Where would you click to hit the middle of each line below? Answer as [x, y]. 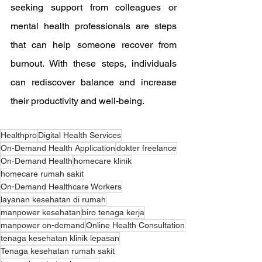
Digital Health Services [80, 135]
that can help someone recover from [94, 45]
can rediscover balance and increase [94, 82]
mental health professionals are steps [94, 26]
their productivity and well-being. [77, 101]
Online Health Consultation [135, 225]
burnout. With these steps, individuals [94, 63]
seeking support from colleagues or [94, 7]
